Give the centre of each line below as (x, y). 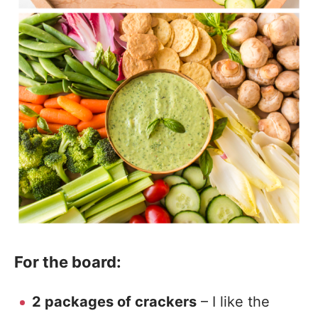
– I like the (233, 302)
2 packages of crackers (114, 302)
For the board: (68, 262)
